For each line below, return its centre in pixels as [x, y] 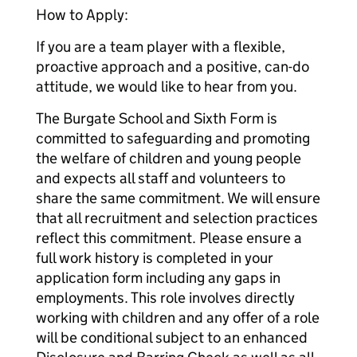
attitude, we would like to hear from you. [167, 86]
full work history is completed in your [155, 258]
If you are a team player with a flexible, [161, 47]
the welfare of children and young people [169, 158]
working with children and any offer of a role [178, 318]
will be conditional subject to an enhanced [172, 337]
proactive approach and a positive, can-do [173, 67]
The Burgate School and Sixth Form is [157, 118]
